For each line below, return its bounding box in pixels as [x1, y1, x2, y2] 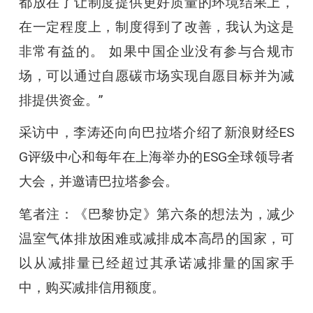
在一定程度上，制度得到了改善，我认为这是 [18, 18, 295, 35]
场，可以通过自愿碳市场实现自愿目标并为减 [18, 67, 295, 84]
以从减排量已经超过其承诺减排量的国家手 [18, 255, 295, 272]
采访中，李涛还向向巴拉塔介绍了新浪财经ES [18, 124, 295, 141]
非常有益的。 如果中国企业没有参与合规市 [18, 43, 295, 59]
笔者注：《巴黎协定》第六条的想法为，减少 [18, 206, 295, 223]
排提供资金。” [18, 92, 103, 108]
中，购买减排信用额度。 [18, 279, 165, 296]
